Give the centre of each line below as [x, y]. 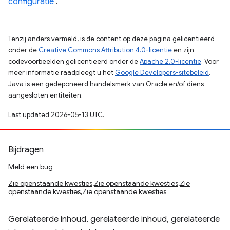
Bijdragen [26, 150]
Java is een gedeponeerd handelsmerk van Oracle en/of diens [106, 84]
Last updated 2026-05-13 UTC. [56, 115]
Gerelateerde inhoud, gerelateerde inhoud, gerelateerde [114, 219]
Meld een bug [31, 167]
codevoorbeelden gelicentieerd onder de [74, 61]
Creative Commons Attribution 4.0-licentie [105, 50]
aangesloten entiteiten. [45, 95]
